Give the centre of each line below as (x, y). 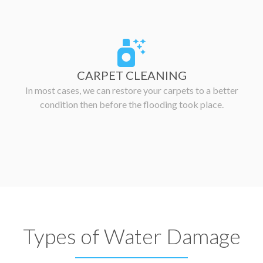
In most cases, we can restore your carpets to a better (131, 90)
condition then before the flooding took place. (131, 104)
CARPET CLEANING (131, 75)
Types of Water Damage (131, 236)
